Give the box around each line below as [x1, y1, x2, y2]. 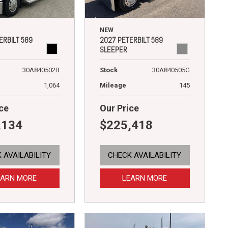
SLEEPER [99, 44, 127, 54]
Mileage [99, 81, 126, 89]
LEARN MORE [122, 173, 167, 183]
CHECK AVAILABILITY [108, 150, 182, 160]
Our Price [99, 102, 139, 113]
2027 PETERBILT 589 [99, 35, 163, 45]
